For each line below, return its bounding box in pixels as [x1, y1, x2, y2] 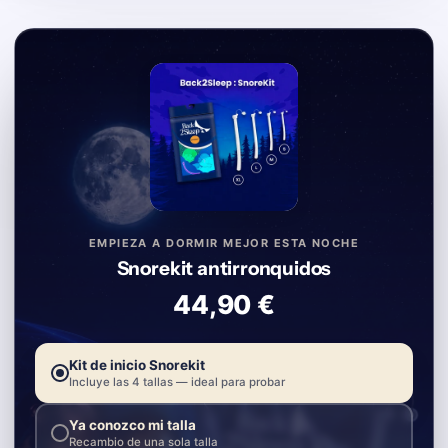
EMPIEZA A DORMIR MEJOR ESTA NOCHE [88, 236, 360, 251]
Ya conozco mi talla [69, 417, 196, 434]
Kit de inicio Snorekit [69, 357, 205, 374]
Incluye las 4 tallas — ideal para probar [69, 375, 285, 390]
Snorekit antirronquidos [116, 257, 332, 281]
